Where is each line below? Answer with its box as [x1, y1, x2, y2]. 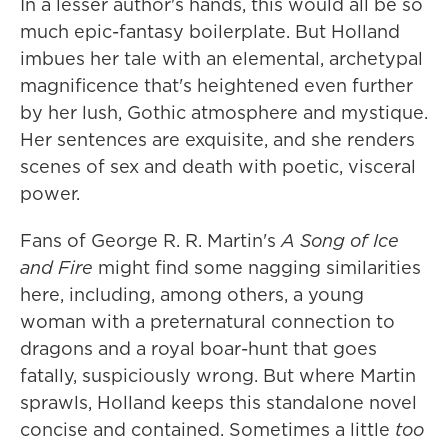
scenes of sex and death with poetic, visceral [20, 154, 416, 179]
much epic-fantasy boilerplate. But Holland [20, 19, 400, 44]
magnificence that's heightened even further [20, 73, 413, 98]
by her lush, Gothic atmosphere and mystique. [20, 100, 428, 125]
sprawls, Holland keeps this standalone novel [20, 390, 417, 415]
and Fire [20, 255, 93, 280]
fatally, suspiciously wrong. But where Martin [20, 363, 416, 388]
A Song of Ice [281, 228, 399, 253]
